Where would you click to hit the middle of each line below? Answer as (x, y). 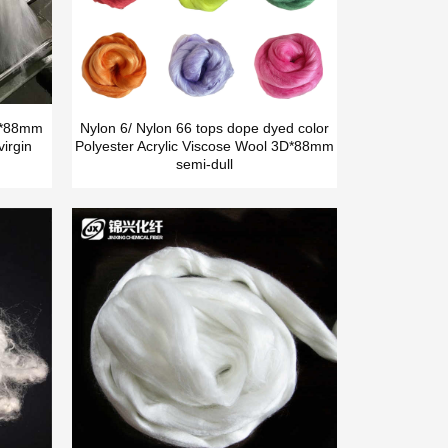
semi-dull (204, 164)
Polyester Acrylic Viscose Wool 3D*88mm (204, 146)
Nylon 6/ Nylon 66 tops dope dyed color (204, 128)
